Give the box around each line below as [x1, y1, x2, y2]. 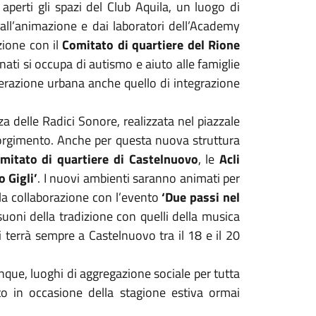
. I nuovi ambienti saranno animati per [37, 169, 241, 188]
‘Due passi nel [162, 188, 240, 207]
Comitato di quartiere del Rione [62, 35, 240, 54]
